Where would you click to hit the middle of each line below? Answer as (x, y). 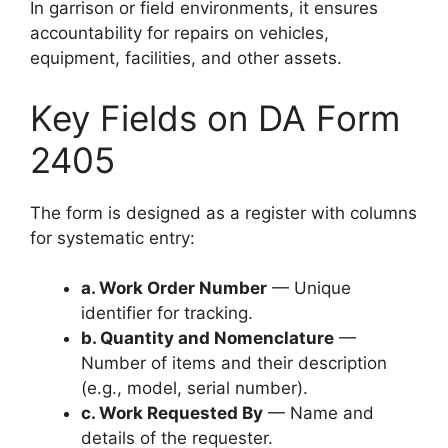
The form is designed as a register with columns (223, 212)
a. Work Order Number (174, 288)
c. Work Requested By (172, 413)
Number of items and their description (234, 363)
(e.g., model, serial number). (194, 388)
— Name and (318, 413)
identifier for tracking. (167, 313)
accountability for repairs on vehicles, (179, 33)
